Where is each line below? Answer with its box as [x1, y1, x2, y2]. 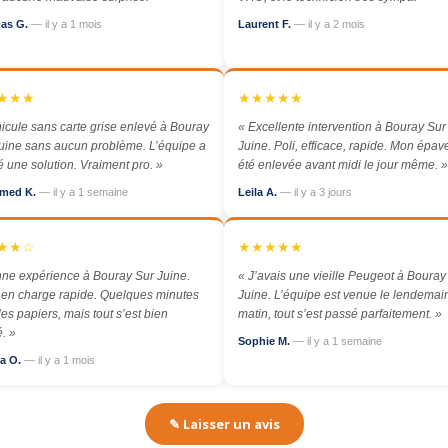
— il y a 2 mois [294, 18, 365, 31]
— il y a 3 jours [280, 186, 352, 199]
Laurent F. [238, 18, 294, 31]
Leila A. [238, 186, 280, 199]
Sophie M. [238, 335, 293, 348]
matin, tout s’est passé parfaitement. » [238, 307, 442, 322]
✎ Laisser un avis [168, 415, 280, 434]
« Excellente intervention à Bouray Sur [238, 120, 446, 135]
